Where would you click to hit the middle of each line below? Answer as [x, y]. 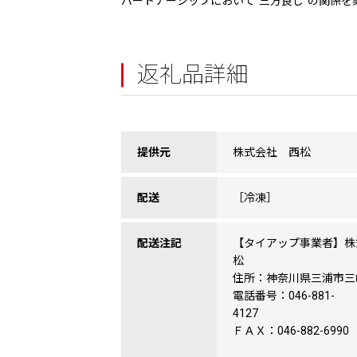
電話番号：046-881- [284, 296]
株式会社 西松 [272, 153]
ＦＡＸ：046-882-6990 [291, 331]
